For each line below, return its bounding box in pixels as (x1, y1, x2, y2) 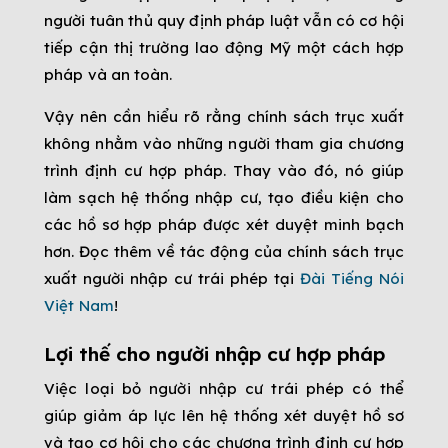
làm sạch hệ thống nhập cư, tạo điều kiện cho (44, 188, 404, 208)
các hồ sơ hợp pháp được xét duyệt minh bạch (44, 215, 404, 235)
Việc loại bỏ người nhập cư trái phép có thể (44, 379, 404, 399)
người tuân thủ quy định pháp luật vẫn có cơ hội (44, 11, 404, 31)
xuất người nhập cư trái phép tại (44, 269, 300, 289)
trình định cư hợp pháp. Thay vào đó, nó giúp (44, 161, 404, 181)
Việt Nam (44, 296, 114, 316)
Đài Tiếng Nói (299, 269, 404, 289)
